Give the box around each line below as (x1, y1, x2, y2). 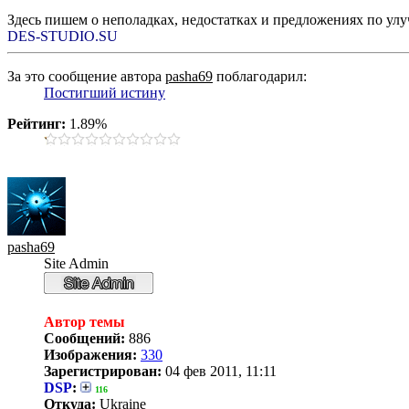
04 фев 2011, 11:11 (162, 362, 277, 379)
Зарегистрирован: (44, 362, 162, 379)
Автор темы (44, 313, 125, 330)
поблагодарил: (213, 68, 307, 84)
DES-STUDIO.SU (7, 27, 118, 44)
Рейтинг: (7, 115, 66, 131)
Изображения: (44, 346, 137, 362)
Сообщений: (44, 330, 125, 346)
